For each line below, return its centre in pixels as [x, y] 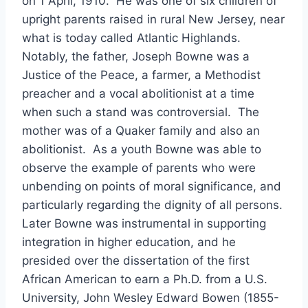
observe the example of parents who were [139, 168]
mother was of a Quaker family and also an [141, 131]
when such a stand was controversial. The [141, 112]
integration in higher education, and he [129, 242]
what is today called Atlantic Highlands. [133, 38]
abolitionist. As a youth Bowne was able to [142, 149]
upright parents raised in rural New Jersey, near [153, 19]
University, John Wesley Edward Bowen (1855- [151, 298]
